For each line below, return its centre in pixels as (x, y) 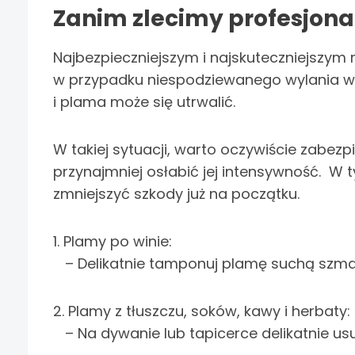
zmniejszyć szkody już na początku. (176, 194)
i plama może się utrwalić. (144, 102)
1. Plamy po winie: (113, 242)
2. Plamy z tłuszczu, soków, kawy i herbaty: (202, 311)
